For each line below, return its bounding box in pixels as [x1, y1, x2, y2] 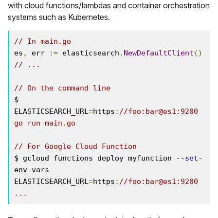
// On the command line [14, 84, 110, 92]
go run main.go [14, 119, 75, 127]
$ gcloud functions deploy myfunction [14, 154, 176, 163]
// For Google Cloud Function [14, 142, 137, 151]
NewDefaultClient [124, 49, 194, 57]
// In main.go [14, 37, 71, 46]
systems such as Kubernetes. [8, 12, 110, 22]
